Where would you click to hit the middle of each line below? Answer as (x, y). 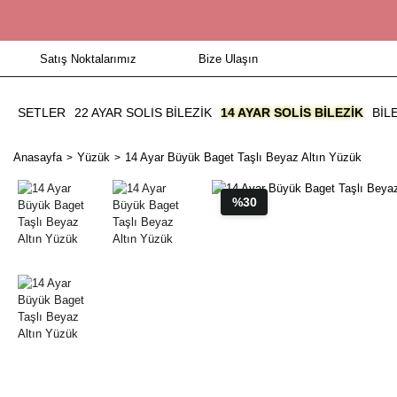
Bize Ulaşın (228, 58)
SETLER (42, 113)
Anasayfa (38, 157)
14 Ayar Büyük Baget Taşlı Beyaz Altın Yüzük (243, 157)
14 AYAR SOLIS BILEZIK (292, 113)
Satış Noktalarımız (88, 58)
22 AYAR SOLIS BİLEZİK (143, 113)
